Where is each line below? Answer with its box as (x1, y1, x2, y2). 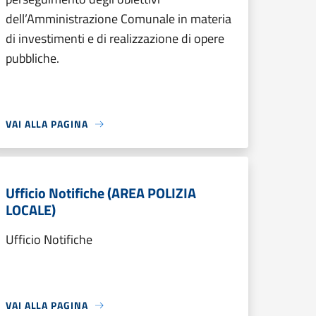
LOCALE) (6, 199, 56, 221)
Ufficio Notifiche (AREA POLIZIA (6, 182, 196, 204)
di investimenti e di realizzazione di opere (6, 29, 224, 48)
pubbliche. (6, 49, 59, 68)
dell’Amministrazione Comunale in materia (6, 9, 231, 28)
